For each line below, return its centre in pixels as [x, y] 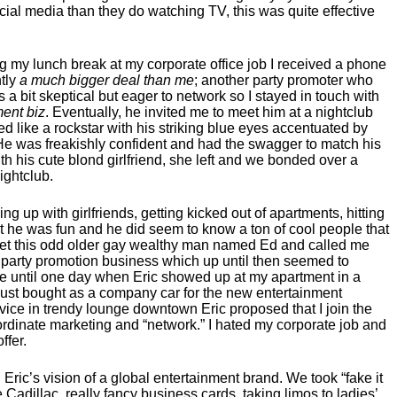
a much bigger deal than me [107, 80]
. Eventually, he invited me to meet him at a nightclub [209, 112]
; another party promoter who [284, 80]
